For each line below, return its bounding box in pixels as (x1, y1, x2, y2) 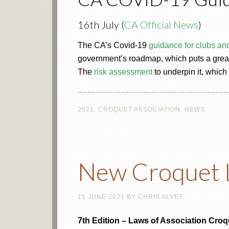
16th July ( (78, 18, 124, 31)
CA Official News (124, 18, 198, 31)
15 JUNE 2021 (78, 193, 125, 200)
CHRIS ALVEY (138, 193, 184, 200)
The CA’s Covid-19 (78, 41, 149, 50)
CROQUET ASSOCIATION (98, 106, 180, 113)
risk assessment (94, 67, 152, 76)
